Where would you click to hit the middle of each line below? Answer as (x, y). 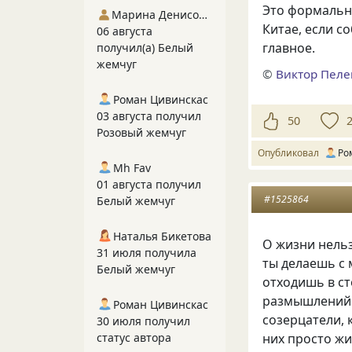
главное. (289, 48)
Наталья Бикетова (162, 236)
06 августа (125, 31)
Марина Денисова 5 (203, 15)
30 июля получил (143, 321)
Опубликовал (291, 152)
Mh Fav (132, 168)
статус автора (134, 337)
